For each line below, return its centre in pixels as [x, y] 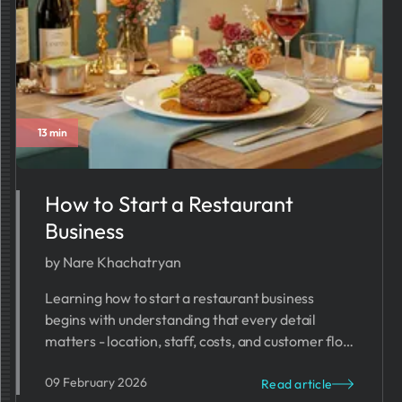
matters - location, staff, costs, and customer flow [199, 341]
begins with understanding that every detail [181, 319]
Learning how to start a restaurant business [180, 298]
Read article [297, 384]
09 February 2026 [96, 382]
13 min [53, 132]
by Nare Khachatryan [113, 262]
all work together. [101, 363]
